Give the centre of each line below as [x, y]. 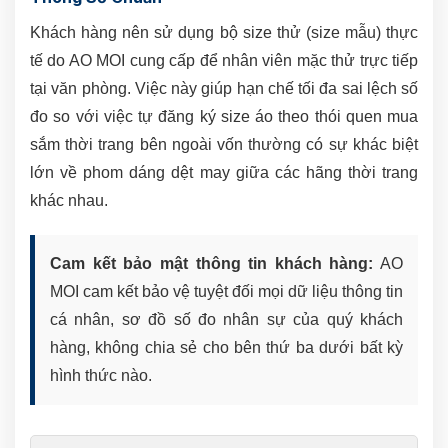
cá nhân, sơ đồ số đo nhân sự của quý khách [226, 320]
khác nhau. [69, 201]
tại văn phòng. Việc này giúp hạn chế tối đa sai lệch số [224, 89]
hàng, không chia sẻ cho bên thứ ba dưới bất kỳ [226, 348]
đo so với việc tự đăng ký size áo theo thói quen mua [224, 117]
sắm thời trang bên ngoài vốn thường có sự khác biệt [224, 145]
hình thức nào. [101, 376]
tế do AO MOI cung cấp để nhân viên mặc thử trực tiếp [224, 61]
